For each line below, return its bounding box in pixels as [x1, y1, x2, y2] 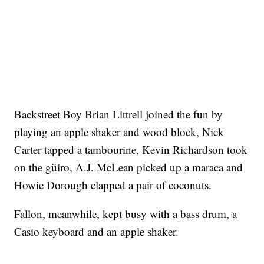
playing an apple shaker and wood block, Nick [14, 124, 225, 139]
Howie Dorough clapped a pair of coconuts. [14, 177, 212, 192]
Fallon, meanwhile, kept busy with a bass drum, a [14, 206, 237, 221]
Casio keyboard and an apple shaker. [14, 223, 179, 239]
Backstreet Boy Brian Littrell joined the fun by [14, 106, 223, 121]
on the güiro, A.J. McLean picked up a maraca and [14, 159, 243, 174]
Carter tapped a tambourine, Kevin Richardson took [14, 141, 248, 157]
